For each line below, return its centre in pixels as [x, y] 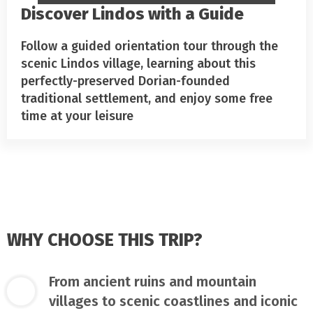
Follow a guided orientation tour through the [150, 46]
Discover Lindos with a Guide [132, 14]
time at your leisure [77, 116]
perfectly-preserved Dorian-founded [125, 81]
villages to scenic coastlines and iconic [173, 301]
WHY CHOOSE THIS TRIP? [105, 240]
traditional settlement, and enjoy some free [147, 98]
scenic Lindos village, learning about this [138, 63]
